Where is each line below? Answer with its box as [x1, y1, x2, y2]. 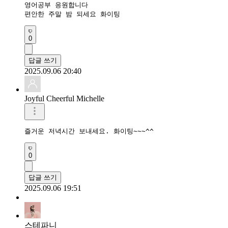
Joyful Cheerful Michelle [24, 94, 104, 103]
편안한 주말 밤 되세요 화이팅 [24, 10, 124, 18]
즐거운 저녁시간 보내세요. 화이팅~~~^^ [24, 127, 154, 135]
